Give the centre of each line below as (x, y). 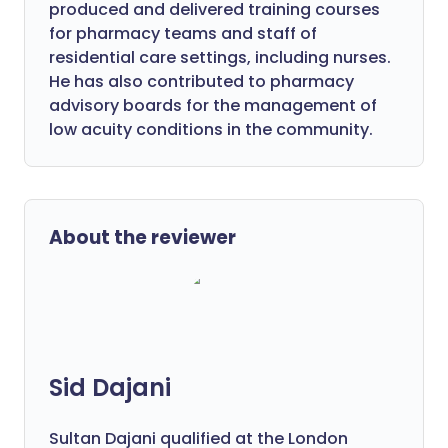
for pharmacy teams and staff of (183, 33)
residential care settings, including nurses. (220, 57)
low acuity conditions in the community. (211, 129)
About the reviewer (142, 237)
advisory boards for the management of (213, 105)
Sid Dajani (110, 387)
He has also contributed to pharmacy (201, 81)
